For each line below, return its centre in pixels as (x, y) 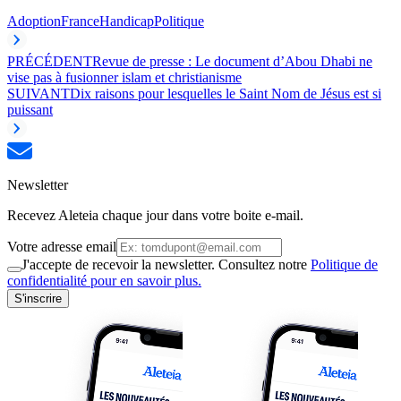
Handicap (127, 21)
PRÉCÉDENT (50, 61)
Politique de (344, 264)
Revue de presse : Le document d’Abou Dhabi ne (232, 61)
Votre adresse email (62, 246)
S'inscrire (38, 298)
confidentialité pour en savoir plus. (104, 280)
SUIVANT (38, 93)
